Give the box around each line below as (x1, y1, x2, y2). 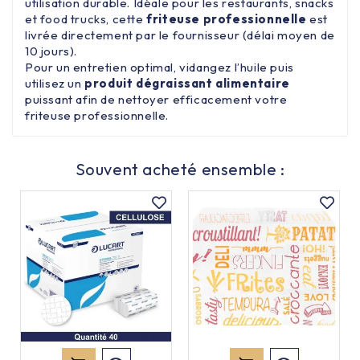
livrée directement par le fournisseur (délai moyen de (25, 27, 335, 43)
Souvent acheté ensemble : (75, 158, 285, 179)
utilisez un (25, 75, 85, 91)
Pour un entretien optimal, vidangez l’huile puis (25, 59, 294, 75)
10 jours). (25, 43, 77, 59)
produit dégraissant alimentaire (84, 75, 290, 91)
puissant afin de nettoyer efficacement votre (25, 91, 288, 107)
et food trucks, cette (25, 10, 147, 27)
